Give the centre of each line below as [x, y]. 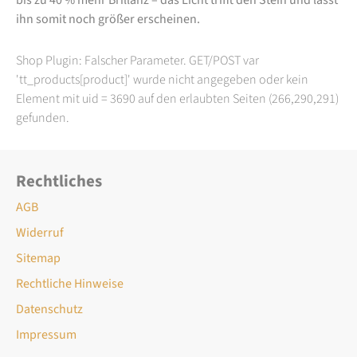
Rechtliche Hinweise [70, 283]
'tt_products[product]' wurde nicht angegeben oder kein [162, 79]
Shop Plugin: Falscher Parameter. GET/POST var [137, 60]
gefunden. [43, 118]
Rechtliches [59, 181]
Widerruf [40, 232]
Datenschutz [49, 309]
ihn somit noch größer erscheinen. [108, 19]
